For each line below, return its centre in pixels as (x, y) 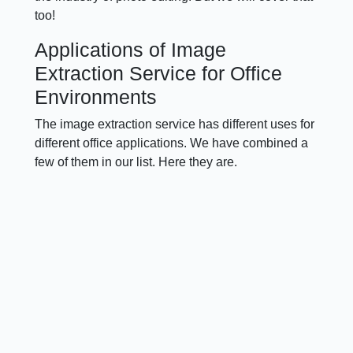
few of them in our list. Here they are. (136, 162)
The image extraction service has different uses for (175, 124)
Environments (96, 97)
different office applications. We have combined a (172, 143)
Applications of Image (131, 49)
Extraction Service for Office (159, 73)
